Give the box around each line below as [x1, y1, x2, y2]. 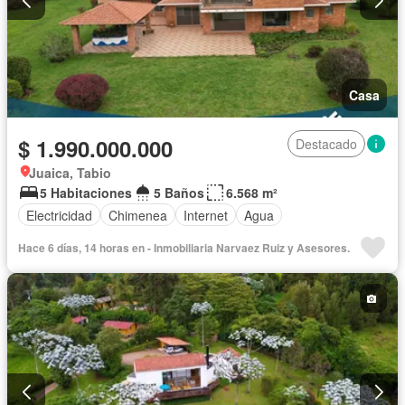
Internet [184, 205, 228, 224]
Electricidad [26, 205, 92, 224]
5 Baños [154, 184, 204, 202]
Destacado [296, 135, 357, 154]
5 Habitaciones [40, 184, 132, 202]
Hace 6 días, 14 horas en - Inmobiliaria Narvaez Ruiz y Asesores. [18, 240, 350, 257]
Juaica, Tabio [29, 164, 111, 183]
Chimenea [108, 205, 167, 224]
